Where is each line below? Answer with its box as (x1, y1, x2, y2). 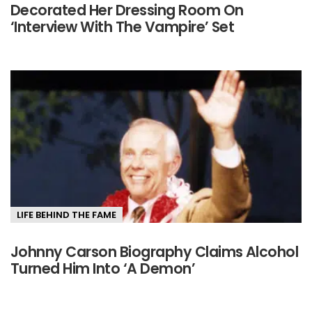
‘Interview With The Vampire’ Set (10, 17, 235, 38)
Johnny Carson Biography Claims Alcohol (10, 241, 299, 262)
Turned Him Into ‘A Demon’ (10, 258, 196, 279)
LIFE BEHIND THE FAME (17, 208, 116, 221)
